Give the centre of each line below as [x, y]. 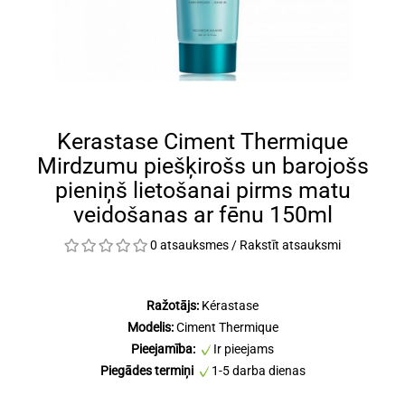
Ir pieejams [242, 349]
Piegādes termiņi [146, 371]
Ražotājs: [174, 306]
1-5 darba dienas [257, 371]
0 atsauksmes [189, 245]
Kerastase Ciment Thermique [202, 141]
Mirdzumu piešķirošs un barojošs [202, 166]
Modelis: [150, 327]
